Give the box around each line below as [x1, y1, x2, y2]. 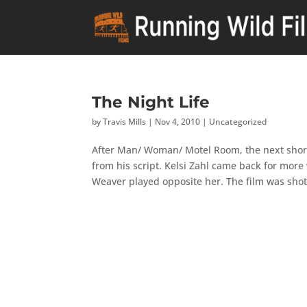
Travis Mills [103, 116, 147, 127]
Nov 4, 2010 [155, 116, 201, 127]
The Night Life [92, 92, 210, 112]
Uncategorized [209, 116, 267, 127]
